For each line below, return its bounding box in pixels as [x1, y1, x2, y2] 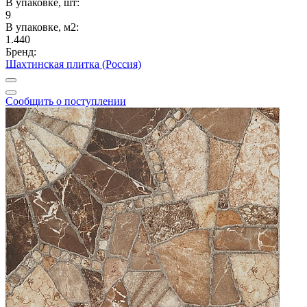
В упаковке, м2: [5, 21, 79, 34]
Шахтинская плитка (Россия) [5, 58, 141, 71]
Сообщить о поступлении [5, 95, 126, 108]
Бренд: [5, 46, 36, 58]
